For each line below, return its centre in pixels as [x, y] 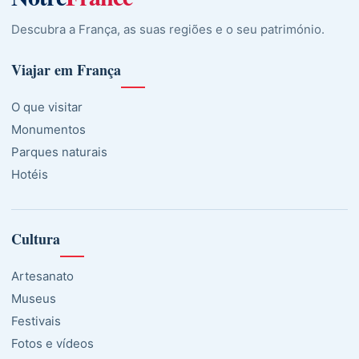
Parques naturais [59, 151]
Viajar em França [66, 69]
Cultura [36, 238]
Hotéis [30, 174]
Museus [34, 298]
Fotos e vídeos [52, 343]
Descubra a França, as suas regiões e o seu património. [168, 29]
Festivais [36, 321]
